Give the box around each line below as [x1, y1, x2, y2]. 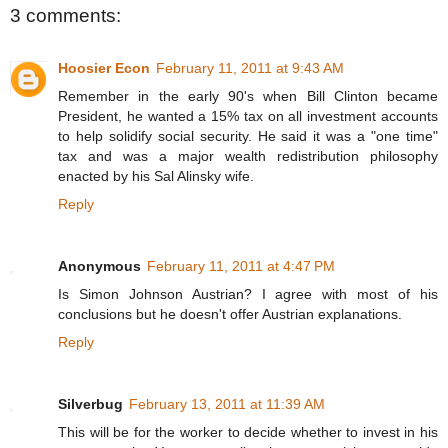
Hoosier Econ [58, 59, 150, 76]
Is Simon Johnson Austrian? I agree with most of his [58, 285, 438, 302]
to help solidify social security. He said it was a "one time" [58, 127, 438, 144]
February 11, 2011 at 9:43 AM [156, 59, 344, 76]
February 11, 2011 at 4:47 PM [147, 257, 335, 274]
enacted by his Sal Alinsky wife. [58, 167, 254, 184]
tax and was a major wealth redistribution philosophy [58, 147, 438, 164]
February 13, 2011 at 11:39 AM [129, 395, 325, 412]
